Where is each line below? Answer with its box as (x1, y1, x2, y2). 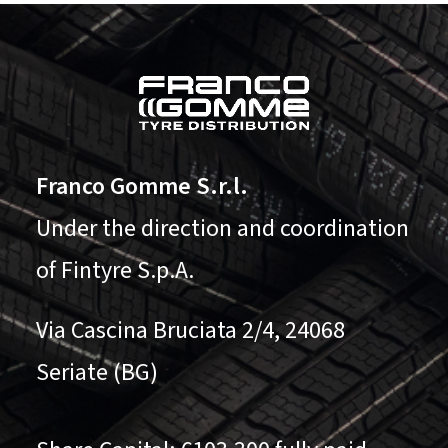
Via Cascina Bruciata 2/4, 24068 (36, 313, 345, 348)
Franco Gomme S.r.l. (36, 169, 248, 204)
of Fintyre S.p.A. (36, 253, 194, 288)
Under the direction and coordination (36, 211, 409, 246)
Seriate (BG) (36, 355, 158, 390)
